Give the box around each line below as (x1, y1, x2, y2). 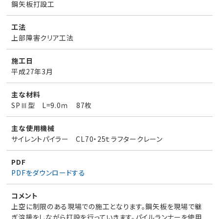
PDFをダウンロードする (11, 168, 86, 177)
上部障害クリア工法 (11, 33, 74, 43)
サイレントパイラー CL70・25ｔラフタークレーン (11, 134, 163, 144)
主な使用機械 (11, 123, 55, 133)
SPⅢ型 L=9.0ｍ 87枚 (11, 100, 92, 110)
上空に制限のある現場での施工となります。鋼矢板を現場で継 (11, 201, 202, 211)
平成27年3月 (11, 66, 53, 76)
